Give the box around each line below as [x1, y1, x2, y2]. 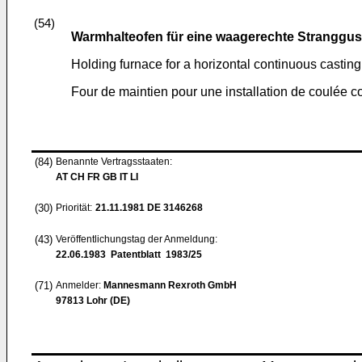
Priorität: [56, 202, 92, 213]
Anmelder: [56, 280, 103, 291]
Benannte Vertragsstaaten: [56, 156, 172, 167]
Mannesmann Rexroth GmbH [103, 280, 237, 291]
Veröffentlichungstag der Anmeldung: [56, 234, 217, 245]
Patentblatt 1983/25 [106, 249, 202, 260]
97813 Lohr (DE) [56, 295, 130, 306]
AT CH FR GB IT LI [56, 171, 138, 183]
